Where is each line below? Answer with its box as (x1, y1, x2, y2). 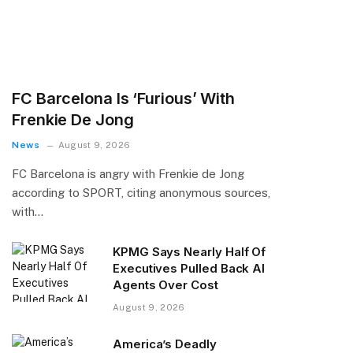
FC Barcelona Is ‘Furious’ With (12, 88, 235, 108)
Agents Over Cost (113, 277, 218, 292)
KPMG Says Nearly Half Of (113, 243, 266, 259)
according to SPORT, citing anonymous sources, (12, 185, 270, 199)
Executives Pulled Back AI (113, 260, 266, 276)
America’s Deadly (113, 336, 217, 351)
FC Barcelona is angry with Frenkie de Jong (12, 166, 244, 180)
